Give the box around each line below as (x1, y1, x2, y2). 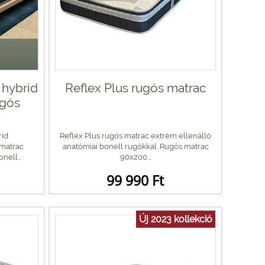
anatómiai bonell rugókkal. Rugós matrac (62, 141, 209, 151)
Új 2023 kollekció (139, 213, 212, 225)
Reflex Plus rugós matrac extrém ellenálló (60, 131, 211, 140)
